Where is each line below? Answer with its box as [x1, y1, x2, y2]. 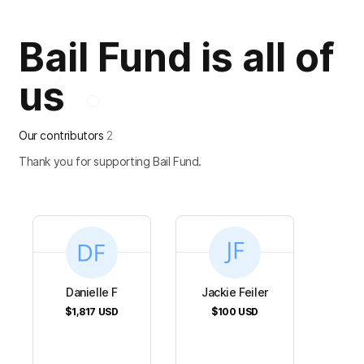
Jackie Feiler [201, 285, 268, 300]
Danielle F [66, 285, 118, 300]
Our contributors [19, 128, 107, 143]
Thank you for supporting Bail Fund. [19, 154, 201, 169]
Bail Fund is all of [19, 33, 335, 82]
